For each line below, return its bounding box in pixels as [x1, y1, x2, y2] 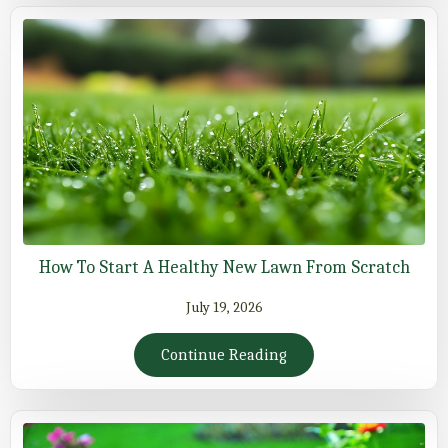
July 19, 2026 [185, 299, 263, 317]
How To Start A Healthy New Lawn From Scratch [38, 257, 410, 279]
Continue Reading [161, 346, 287, 365]
